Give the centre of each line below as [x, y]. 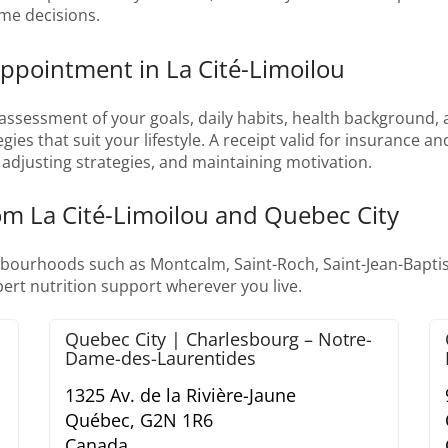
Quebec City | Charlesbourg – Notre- [218, 339]
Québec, [100, 420]
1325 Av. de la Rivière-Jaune [180, 395]
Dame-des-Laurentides [160, 358]
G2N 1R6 [176, 420]
